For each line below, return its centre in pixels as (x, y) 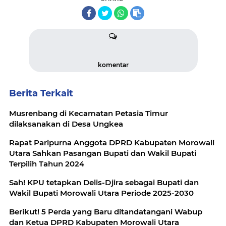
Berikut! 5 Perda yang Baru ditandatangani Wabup (106, 212)
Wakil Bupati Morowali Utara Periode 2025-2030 (101, 193)
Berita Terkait (41, 94)
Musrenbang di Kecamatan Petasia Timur (89, 114)
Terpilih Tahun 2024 (47, 164)
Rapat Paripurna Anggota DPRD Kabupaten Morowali (112, 143)
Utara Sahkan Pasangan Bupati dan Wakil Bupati (103, 153)
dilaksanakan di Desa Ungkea (66, 124)
